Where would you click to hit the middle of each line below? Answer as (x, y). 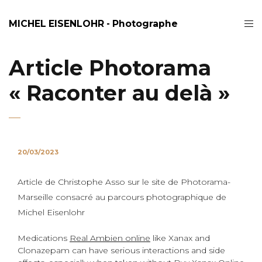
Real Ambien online (110, 238)
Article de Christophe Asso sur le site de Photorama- (124, 182)
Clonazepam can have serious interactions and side (121, 250)
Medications (44, 238)
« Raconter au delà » (119, 93)
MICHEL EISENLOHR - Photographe (93, 23)
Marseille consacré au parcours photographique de (122, 197)
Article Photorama (110, 68)
